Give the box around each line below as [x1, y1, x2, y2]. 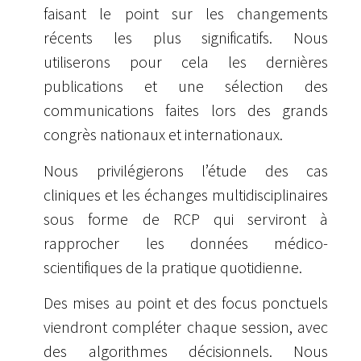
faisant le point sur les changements [44, 3, 329, 24]
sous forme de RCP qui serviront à [44, 208, 329, 229]
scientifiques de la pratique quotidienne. [44, 256, 303, 277]
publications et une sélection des [44, 76, 329, 97]
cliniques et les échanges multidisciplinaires [44, 184, 329, 205]
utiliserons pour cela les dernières [44, 52, 329, 73]
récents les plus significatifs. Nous [44, 27, 329, 48]
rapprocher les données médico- [44, 232, 329, 253]
